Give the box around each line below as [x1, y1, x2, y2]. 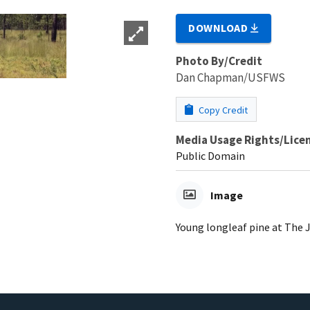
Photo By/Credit [176, 53, 262, 69]
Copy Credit [197, 103, 248, 116]
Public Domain [176, 148, 245, 163]
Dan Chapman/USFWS [176, 69, 285, 85]
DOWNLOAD [188, 20, 251, 35]
